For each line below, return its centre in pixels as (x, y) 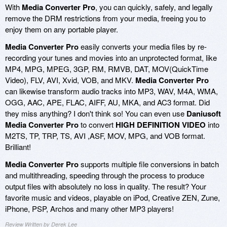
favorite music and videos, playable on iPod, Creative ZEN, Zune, (112, 197)
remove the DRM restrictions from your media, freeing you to (105, 18)
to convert (97, 124)
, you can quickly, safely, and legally (154, 7)
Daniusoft (204, 113)
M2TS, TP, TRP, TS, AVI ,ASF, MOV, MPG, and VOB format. (105, 135)
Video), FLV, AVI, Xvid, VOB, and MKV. (70, 80)
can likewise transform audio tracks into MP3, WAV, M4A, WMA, (111, 91)
